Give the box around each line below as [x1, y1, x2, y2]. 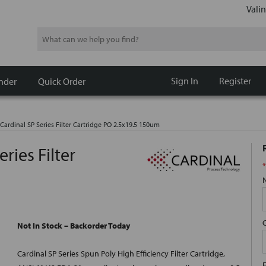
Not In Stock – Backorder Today [17, 220, 130, 232]
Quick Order [38, 75, 85, 87]
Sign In [170, 75, 198, 87]
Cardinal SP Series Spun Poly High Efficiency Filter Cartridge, [17, 248, 225, 259]
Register [218, 75, 251, 87]
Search [37, 28, 61, 40]
